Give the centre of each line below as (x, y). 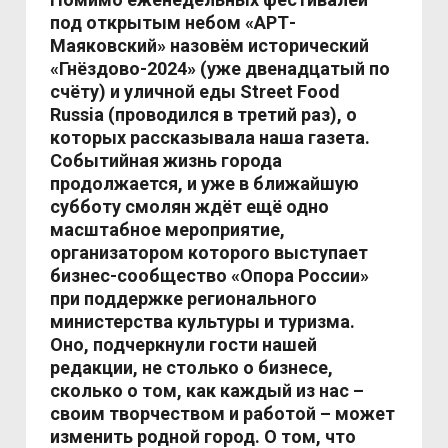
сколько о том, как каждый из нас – (207, 390)
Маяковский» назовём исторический (210, 45)
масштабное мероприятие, (168, 229)
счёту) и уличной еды (145, 91)
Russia (77, 114)
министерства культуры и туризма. (203, 321)
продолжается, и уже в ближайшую (205, 183)
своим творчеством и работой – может (223, 413)
